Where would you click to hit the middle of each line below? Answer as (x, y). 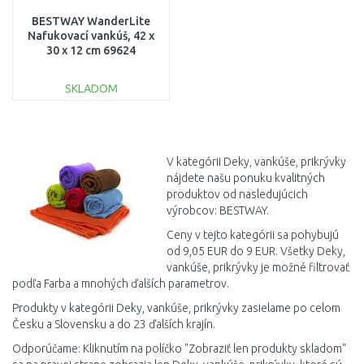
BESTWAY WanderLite (91, 21)
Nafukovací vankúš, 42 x (91, 36)
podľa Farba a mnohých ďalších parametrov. (121, 284)
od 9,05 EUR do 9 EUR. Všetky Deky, (256, 251)
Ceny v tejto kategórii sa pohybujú (253, 235)
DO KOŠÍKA (102, 123)
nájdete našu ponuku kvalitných (246, 178)
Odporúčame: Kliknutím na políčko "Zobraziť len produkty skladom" (179, 349)
